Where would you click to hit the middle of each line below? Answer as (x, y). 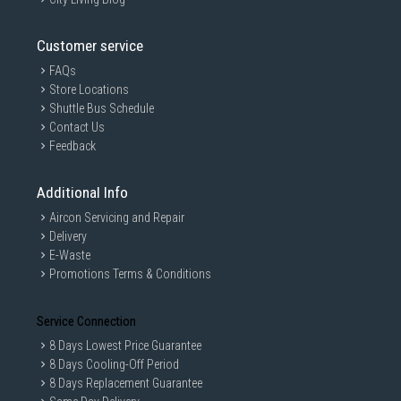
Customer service (90, 46)
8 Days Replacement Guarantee (126, 383)
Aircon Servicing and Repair (117, 218)
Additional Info (82, 192)
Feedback (73, 146)
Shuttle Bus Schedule (102, 108)
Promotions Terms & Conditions (130, 274)
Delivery (68, 236)
